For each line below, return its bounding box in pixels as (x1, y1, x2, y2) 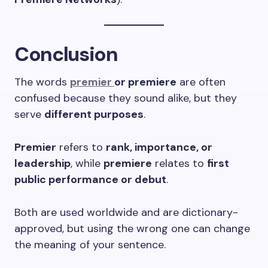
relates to (152, 156, 207, 170)
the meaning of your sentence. (14, 237, 166, 252)
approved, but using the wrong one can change (14, 221, 250, 236)
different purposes (44, 107, 144, 121)
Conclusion (14, 41, 118, 67)
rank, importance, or (106, 140, 212, 154)
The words (14, 75, 70, 89)
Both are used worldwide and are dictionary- (14, 205, 238, 220)
